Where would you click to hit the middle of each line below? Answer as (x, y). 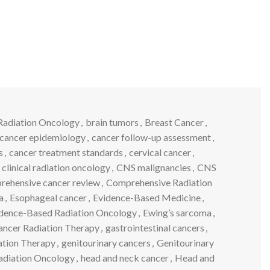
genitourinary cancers (106, 242)
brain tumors (112, 122)
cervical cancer (160, 152)
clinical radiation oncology (56, 167)
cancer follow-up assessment (151, 137)
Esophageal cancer (48, 197)
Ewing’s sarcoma (177, 212)
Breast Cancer (174, 122)
